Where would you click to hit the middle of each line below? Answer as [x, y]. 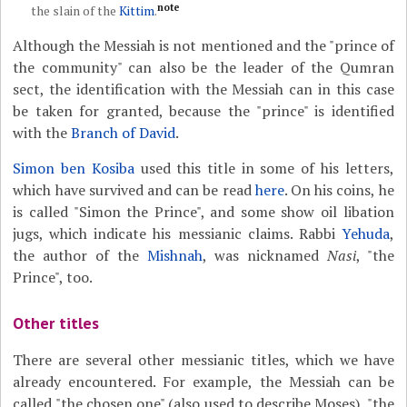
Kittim [137, 10]
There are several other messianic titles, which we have [203, 360]
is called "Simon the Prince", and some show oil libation [203, 212]
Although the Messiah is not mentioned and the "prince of [203, 45]
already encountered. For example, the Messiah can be [203, 382]
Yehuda [365, 233]
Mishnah [175, 255]
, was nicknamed [265, 255]
